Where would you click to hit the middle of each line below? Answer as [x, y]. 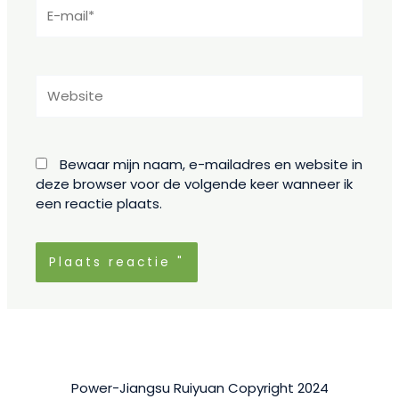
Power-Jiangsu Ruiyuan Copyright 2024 [199, 387]
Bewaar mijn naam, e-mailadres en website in [212, 165]
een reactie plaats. [99, 204]
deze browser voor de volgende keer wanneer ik [195, 184]
